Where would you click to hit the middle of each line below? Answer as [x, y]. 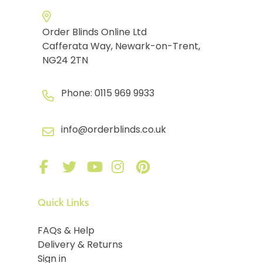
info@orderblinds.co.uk [114, 130]
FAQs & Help [66, 231]
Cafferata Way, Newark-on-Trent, [121, 47]
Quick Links [63, 202]
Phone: [78, 94]
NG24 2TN [65, 61]
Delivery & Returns [80, 245]
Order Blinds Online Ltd [95, 33]
